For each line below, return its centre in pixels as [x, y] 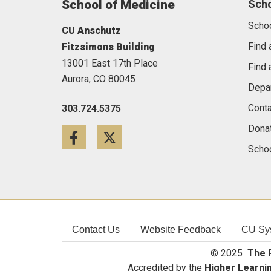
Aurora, [76, 79]
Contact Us [96, 230]
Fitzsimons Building [108, 47]
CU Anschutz [91, 31]
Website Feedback [181, 230]
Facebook [132, 140]
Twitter [157, 140]
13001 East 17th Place [110, 63]
